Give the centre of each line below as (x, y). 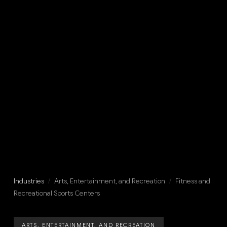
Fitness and (193, 181)
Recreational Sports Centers (56, 194)
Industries (29, 181)
